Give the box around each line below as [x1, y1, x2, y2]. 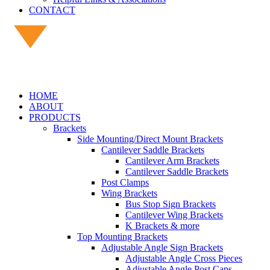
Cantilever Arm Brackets [125, 155, 219, 166]
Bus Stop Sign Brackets [125, 199, 216, 209]
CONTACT [29, 5, 75, 15]
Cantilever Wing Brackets [125, 210, 223, 220]
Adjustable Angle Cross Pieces [125, 253, 242, 263]
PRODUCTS [29, 112, 81, 122]
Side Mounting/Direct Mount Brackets [77, 134, 223, 144]
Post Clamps [101, 177, 149, 187]
